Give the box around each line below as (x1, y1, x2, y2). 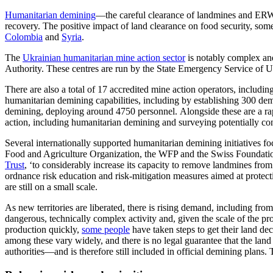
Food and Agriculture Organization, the (5, 149, 158, 160)
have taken (130, 224, 176, 235)
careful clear (119, 10, 166, 21)
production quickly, (5, 224, 82, 235)
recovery (5, 21, 38, 32)
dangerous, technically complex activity (5, 213, 159, 224)
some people (82, 224, 130, 235)
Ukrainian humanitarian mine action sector (23, 52, 185, 63)
